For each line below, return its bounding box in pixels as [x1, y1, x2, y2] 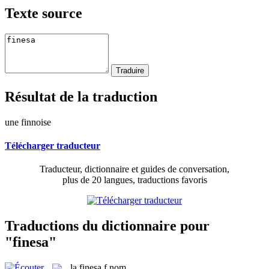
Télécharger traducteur [5, 140, 100, 151]
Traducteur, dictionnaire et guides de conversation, [40, 164, 229, 175]
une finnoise [5, 116, 51, 127]
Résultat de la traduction [5, 88, 157, 104]
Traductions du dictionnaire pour [5, 217, 210, 234]
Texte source [5, 5, 82, 21]
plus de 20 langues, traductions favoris [62, 175, 207, 186]
